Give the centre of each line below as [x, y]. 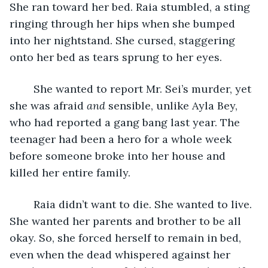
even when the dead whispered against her [121, 254]
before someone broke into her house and [119, 156]
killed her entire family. [71, 172]
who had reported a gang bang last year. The [126, 122]
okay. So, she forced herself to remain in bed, [127, 237]
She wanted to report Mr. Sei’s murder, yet [28, 89]
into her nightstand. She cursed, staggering [124, 40]
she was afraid [48, 105]
